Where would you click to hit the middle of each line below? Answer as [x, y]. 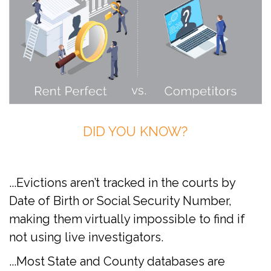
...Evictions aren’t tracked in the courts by [122, 182]
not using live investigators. [86, 237]
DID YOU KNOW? [135, 131]
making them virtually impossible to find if [127, 219]
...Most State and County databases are [117, 261]
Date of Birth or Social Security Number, [120, 201]
